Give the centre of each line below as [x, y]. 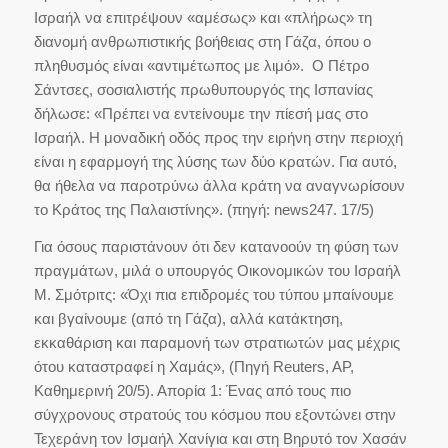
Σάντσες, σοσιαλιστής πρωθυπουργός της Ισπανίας [203, 89]
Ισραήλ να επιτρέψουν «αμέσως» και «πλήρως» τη [202, 17]
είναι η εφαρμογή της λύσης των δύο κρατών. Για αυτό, [215, 161]
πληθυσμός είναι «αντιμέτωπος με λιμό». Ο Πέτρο [201, 65]
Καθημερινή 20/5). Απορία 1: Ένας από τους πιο [192, 390]
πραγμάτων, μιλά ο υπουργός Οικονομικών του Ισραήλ [217, 270]
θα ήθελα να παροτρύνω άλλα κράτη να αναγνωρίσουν [219, 185]
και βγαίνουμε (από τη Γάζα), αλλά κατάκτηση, [188, 318]
